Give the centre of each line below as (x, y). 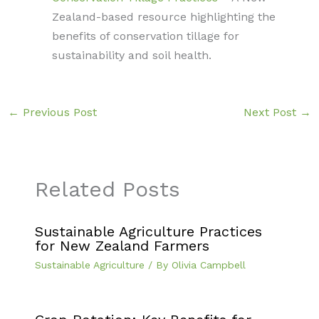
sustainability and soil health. (131, 55)
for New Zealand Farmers (122, 246)
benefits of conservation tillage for (145, 36)
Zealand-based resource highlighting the (163, 17)
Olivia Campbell (208, 265)
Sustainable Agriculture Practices (148, 232)
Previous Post (58, 112)
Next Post (272, 112)
